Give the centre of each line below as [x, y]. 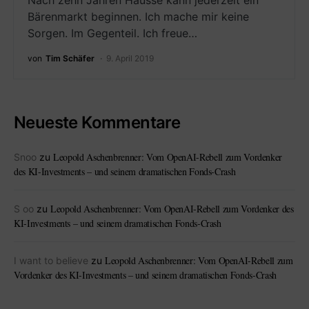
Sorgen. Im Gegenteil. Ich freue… [112, 33]
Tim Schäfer [70, 58]
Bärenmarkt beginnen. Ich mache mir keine [138, 17]
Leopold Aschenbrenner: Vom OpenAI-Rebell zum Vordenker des [172, 209]
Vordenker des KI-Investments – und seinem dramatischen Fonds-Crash [145, 275]
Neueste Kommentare [97, 122]
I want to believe [51, 260]
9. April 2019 [130, 58]
